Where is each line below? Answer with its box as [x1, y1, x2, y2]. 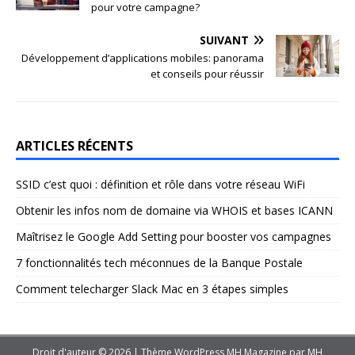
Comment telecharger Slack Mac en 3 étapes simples [16, 281, 288, 296]
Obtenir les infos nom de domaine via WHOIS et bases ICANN [16, 202, 333, 218]
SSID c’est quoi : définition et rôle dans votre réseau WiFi [16, 176, 305, 192]
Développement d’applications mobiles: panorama [21, 50, 264, 65]
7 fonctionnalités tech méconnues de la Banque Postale [16, 254, 303, 270]
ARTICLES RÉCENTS [16, 136, 133, 155]
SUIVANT [200, 32, 249, 48]
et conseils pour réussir [151, 66, 264, 81]
